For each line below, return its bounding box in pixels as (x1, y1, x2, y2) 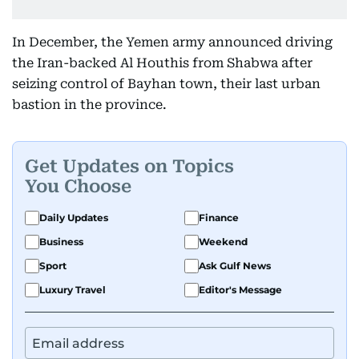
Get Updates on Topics (25, 155, 234, 176)
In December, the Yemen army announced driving (12, 34, 333, 50)
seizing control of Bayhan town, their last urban (12, 76, 321, 91)
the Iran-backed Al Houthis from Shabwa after (12, 55, 313, 71)
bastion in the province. (12, 97, 167, 112)
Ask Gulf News (199, 260, 271, 272)
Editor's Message (199, 284, 282, 296)
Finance (199, 212, 239, 224)
